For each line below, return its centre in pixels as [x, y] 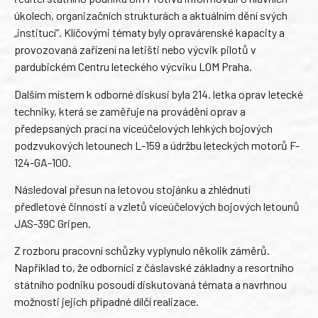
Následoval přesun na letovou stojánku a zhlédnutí [132, 189]
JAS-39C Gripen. [53, 223]
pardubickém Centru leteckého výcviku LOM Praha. [133, 67]
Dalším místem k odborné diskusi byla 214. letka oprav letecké [159, 94]
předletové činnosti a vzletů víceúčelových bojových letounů [157, 206]
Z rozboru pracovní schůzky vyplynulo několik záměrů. [142, 251]
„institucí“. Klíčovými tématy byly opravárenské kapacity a [149, 33]
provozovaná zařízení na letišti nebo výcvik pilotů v [135, 50]
